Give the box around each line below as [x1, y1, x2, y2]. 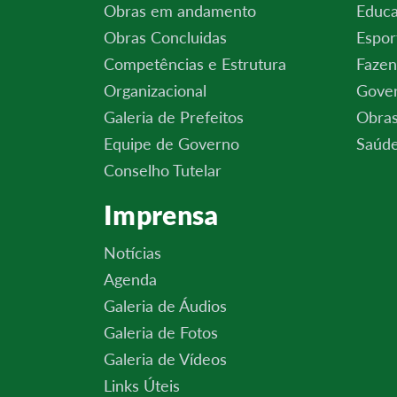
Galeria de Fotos [104, 323, 218, 342]
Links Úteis [104, 376, 180, 395]
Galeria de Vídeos [104, 349, 227, 369]
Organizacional [104, 81, 206, 100]
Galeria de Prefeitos [104, 107, 244, 127]
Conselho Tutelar [104, 160, 222, 180]
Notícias [104, 243, 161, 262]
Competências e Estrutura [104, 54, 286, 74]
